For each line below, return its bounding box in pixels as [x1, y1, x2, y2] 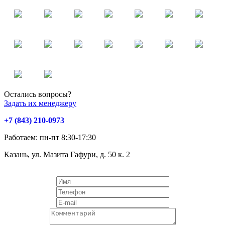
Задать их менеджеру [4, 99, 76, 108]
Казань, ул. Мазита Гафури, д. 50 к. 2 [4, 150, 130, 159]
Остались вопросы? [4, 90, 71, 99]
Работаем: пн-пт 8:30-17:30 [4, 133, 96, 142]
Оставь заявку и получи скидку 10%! [4, 167, 131, 176]
